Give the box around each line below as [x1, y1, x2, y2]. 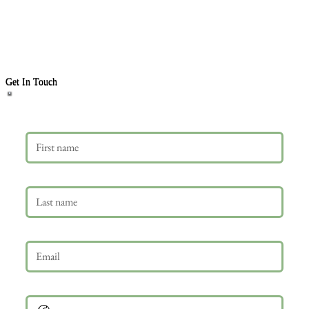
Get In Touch [5, 75, 57, 87]
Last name [25, 163, 80, 181]
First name [25, 108, 81, 127]
